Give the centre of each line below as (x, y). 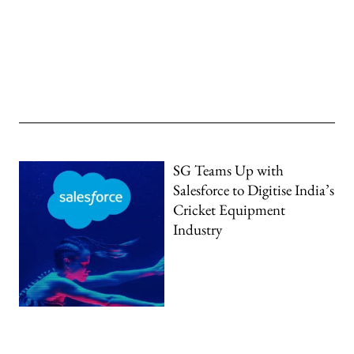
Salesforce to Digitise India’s (254, 190)
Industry (198, 230)
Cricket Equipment (230, 210)
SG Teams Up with (229, 171)
